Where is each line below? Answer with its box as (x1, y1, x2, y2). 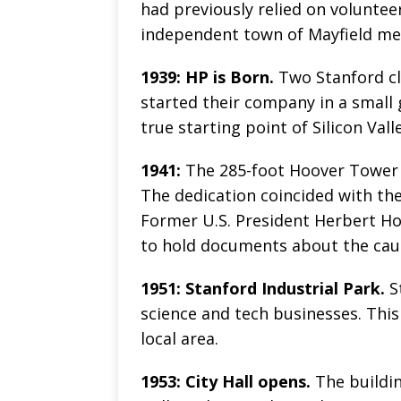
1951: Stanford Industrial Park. (141, 277, 385, 300)
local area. (141, 328, 218, 350)
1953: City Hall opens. (141, 371, 315, 393)
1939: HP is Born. (141, 66, 274, 89)
